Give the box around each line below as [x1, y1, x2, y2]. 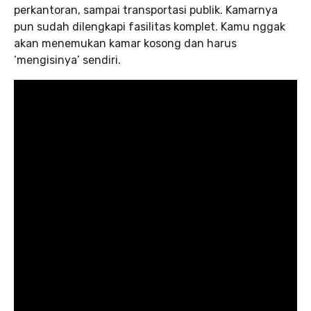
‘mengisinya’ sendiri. [14, 53, 121, 67]
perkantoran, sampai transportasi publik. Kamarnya [14, 3, 278, 17]
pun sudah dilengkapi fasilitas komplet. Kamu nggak [14, 20, 285, 34]
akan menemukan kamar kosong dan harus [14, 37, 237, 51]
